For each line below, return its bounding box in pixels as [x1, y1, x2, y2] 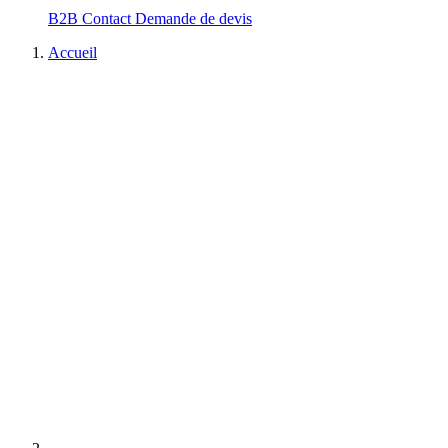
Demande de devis [135, 10, 252, 28]
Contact [82, 10, 135, 28]
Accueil [48, 44, 97, 62]
